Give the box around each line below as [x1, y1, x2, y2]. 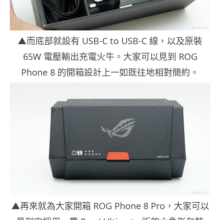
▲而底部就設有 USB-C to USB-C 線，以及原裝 [18, 35, 202, 47]
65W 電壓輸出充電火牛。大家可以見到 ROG [23, 51, 197, 63]
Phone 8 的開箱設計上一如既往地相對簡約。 [21, 66, 199, 79]
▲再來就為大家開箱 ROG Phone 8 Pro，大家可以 [11, 199, 209, 212]
